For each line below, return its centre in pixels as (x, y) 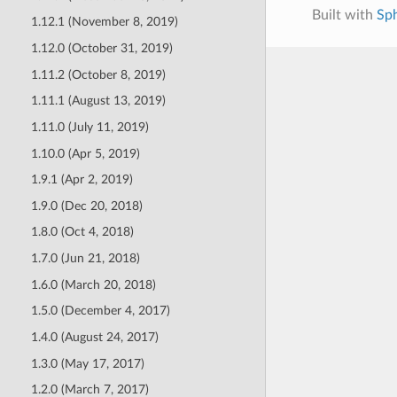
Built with (344, 16)
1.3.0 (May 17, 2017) (87, 363)
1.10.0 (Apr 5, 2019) (85, 153)
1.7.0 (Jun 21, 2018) (85, 259)
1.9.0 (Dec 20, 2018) (86, 206)
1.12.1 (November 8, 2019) (104, 22)
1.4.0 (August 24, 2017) (94, 337)
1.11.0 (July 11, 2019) (90, 127)
